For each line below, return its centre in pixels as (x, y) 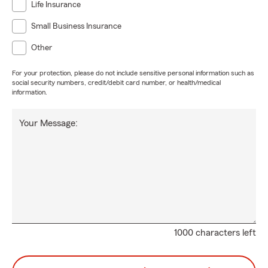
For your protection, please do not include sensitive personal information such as (133, 73)
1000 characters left (215, 233)
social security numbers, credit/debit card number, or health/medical (116, 83)
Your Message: (48, 123)
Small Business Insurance (76, 26)
